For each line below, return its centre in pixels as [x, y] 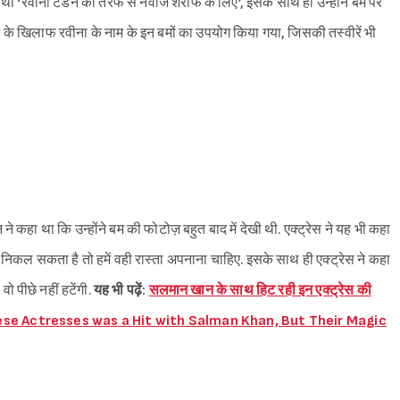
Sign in [215, 84]
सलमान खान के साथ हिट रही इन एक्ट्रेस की [260, 291]
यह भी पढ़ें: [121, 291]
